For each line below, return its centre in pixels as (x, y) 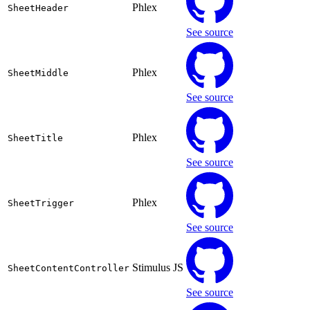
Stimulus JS (158, 268)
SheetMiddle (38, 73)
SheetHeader (38, 8)
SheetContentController (69, 268)
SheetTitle (35, 138)
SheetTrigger (41, 203)
